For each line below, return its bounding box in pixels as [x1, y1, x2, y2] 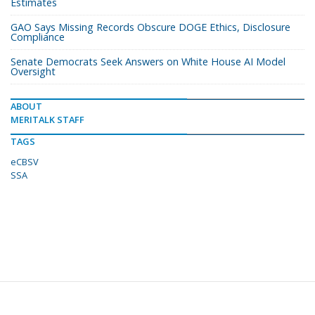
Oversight [11, 65, 56, 79]
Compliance [11, 30, 65, 44]
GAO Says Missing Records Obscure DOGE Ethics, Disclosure [11, 20, 290, 34]
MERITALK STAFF [11, 113, 84, 127]
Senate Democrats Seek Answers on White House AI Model [11, 55, 285, 69]
